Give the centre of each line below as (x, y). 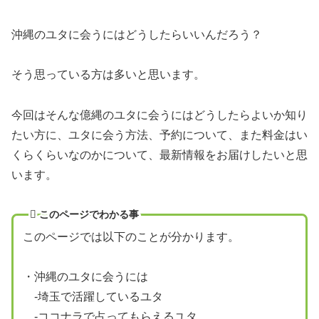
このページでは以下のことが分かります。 (131, 236)
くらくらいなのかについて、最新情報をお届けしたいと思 (159, 155)
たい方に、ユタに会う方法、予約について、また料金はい (159, 135)
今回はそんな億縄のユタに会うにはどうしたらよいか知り (159, 115)
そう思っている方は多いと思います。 (108, 75)
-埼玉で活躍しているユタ (93, 296)
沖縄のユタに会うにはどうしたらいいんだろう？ (137, 34)
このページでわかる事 (89, 214)
